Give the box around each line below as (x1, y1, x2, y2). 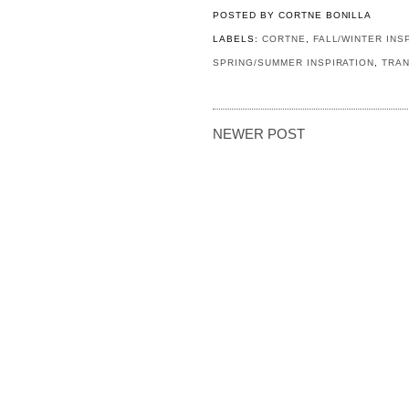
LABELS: (213, 34, 262, 45)
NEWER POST (213, 126, 306, 142)
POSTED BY (213, 10, 278, 21)
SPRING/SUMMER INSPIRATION (213, 58, 375, 68)
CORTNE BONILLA (278, 10, 372, 21)
